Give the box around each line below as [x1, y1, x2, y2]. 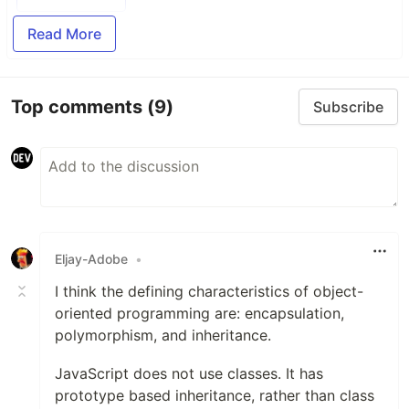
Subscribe [313, 98, 383, 116]
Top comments [11, 95, 147, 118]
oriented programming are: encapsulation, [55, 304, 344, 322]
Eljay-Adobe [55, 250, 128, 267]
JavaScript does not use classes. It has [55, 364, 323, 383]
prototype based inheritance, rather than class [55, 386, 374, 404]
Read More [27, 25, 101, 43]
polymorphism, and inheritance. [55, 326, 271, 344]
